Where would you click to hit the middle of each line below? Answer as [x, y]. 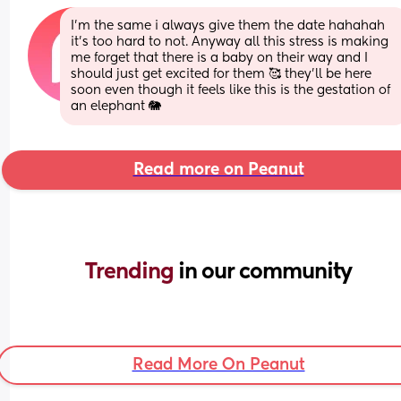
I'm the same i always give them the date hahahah [228, 26]
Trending [132, 272]
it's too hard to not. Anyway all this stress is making [230, 42]
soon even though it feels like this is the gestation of [231, 90]
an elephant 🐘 [116, 106]
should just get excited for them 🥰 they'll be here [222, 74]
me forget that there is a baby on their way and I [220, 58]
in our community [265, 272]
